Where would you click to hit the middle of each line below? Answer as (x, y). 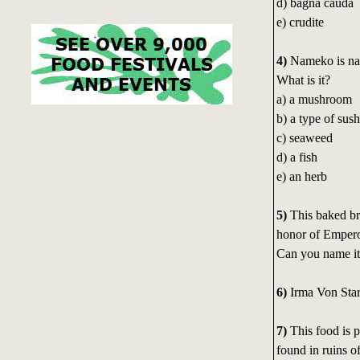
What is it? (303, 80)
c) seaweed (304, 138)
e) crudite (300, 22)
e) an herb (301, 177)
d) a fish (297, 157)
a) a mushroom (314, 100)
